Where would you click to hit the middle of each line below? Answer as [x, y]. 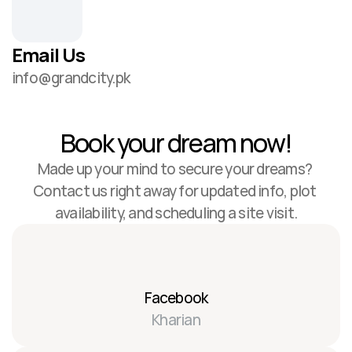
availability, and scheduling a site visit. [176, 213]
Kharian [176, 320]
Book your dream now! [176, 143]
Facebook [176, 298]
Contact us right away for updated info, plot [175, 191]
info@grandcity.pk [71, 78]
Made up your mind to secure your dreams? [175, 169]
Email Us [49, 55]
